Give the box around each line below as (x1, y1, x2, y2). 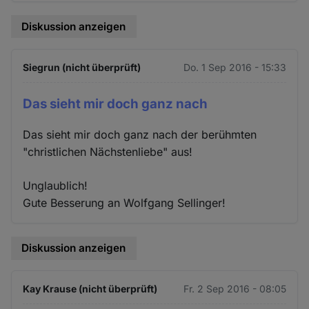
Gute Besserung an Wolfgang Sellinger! (23, 196, 226, 210)
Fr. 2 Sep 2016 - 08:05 (183, 283, 286, 295)
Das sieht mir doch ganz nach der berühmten (23, 128, 257, 142)
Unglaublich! (23, 179, 88, 193)
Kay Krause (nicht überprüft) (23, 283, 158, 295)
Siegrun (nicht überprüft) (23, 61, 141, 73)
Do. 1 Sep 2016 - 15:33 (183, 61, 286, 73)
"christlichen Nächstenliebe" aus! (23, 145, 193, 159)
